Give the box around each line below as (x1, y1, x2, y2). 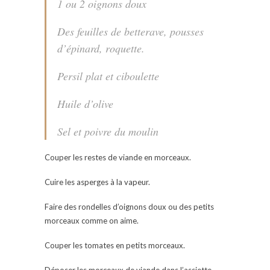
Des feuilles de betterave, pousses (57, 24, 204, 39)
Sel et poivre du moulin (57, 124, 159, 139)
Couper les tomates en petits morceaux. (45, 240, 185, 250)
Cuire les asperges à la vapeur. (45, 177, 150, 187)
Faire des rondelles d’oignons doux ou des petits (45, 201, 214, 212)
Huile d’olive (57, 96, 113, 111)
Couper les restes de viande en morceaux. (45, 152, 191, 162)
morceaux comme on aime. (45, 215, 139, 225)
